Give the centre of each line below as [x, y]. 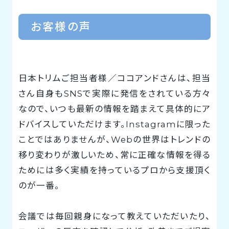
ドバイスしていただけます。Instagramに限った [114, 124]
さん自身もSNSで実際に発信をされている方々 [114, 93]
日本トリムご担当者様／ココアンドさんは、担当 [114, 78]
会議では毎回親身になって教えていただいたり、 [114, 216]
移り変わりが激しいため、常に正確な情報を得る [114, 155]
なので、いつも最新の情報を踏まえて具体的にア [114, 109]
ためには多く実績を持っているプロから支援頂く [114, 170]
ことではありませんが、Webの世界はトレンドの [114, 139]
